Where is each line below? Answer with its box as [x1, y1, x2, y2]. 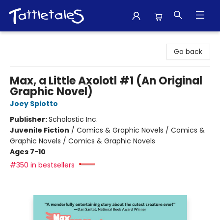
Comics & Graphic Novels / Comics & [77, 125, 205, 135]
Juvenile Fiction [10, 125, 69, 135]
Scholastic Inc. [49, 114, 98, 124]
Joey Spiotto [10, 99, 58, 109]
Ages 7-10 [10, 147, 46, 157]
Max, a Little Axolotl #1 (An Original [10, 73, 202, 88]
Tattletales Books [7, 36, 66, 46]
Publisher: [10, 114, 49, 124]
